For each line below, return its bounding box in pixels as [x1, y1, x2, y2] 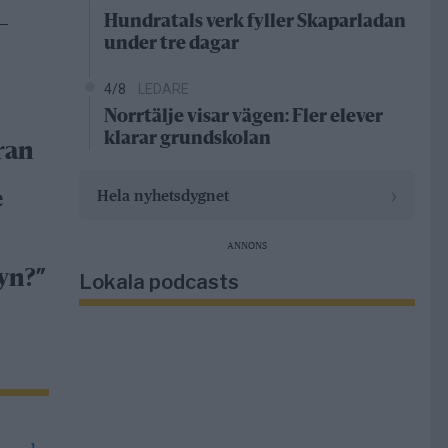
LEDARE [137, 81, 189, 98]
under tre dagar [103, 35, 239, 54]
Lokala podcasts [78, 270, 239, 295]
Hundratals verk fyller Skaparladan [103, 13, 406, 32]
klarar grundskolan [103, 130, 271, 149]
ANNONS [226, 239, 267, 252]
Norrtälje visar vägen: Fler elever [103, 108, 383, 127]
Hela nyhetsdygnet [96, 185, 229, 205]
